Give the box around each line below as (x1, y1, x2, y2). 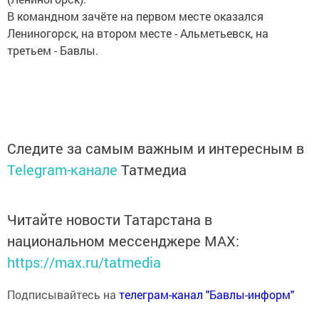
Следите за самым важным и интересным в (7, 139, 304, 158)
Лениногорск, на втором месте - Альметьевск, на (7, 26, 268, 41)
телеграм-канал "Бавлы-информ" (119, 287, 294, 303)
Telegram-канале (7, 160, 117, 179)
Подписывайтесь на (7, 287, 119, 303)
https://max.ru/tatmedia (7, 253, 161, 272)
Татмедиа (121, 160, 187, 179)
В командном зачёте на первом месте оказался (7, 9, 263, 24)
